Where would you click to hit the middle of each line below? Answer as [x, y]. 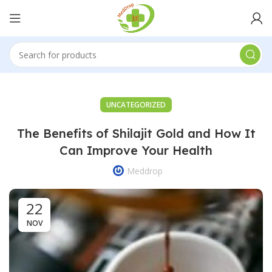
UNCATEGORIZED [136, 105]
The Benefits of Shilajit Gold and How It [136, 133]
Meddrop [144, 171]
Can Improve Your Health [136, 150]
